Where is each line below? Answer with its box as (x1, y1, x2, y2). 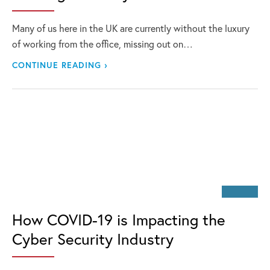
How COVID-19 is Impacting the (12, 209, 225, 230)
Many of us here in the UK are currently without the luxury (12, 22, 250, 34)
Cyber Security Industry (12, 228, 174, 249)
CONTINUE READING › (12, 59, 108, 71)
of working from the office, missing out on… (12, 37, 193, 50)
